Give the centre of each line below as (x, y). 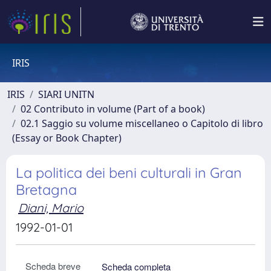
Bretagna (46, 190)
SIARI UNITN (66, 94)
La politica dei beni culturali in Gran (129, 173)
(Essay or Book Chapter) (67, 138)
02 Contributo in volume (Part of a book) (113, 109)
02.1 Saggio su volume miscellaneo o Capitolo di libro (142, 123)
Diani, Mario (51, 208)
